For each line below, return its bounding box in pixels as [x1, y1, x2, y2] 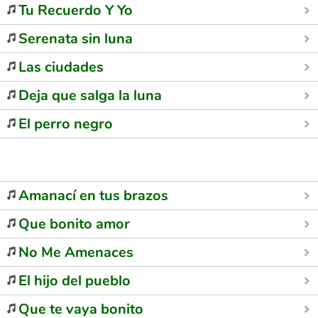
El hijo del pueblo [18, 271, 131, 290]
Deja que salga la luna [18, 86, 162, 105]
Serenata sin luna [18, 29, 133, 48]
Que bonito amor [18, 214, 130, 234]
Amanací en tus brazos [18, 186, 168, 205]
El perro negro [18, 114, 113, 133]
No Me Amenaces [18, 243, 133, 262]
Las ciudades [18, 57, 104, 77]
